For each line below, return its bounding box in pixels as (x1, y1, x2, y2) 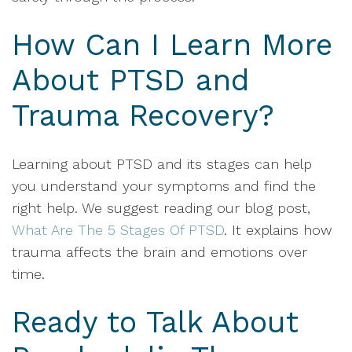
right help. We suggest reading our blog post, (12, 200, 310, 216)
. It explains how (224, 222, 332, 238)
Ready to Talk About (12, 305, 299, 339)
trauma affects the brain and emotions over (12, 244, 307, 260)
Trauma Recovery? (12, 98, 274, 133)
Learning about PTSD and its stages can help (12, 156, 312, 172)
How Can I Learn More (12, 27, 332, 62)
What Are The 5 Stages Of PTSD (12, 222, 224, 238)
